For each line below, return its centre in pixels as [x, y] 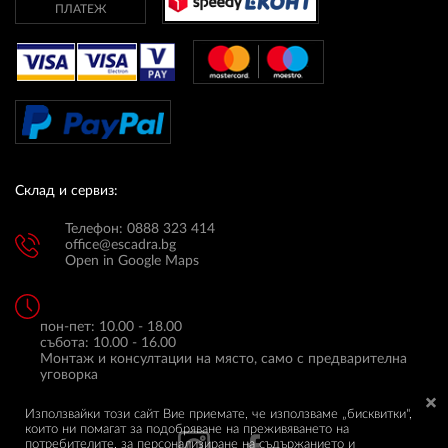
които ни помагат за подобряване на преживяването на [187, 429]
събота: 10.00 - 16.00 [108, 343]
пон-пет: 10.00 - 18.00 [111, 327]
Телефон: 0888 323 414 [140, 229]
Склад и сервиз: [66, 191]
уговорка [69, 375]
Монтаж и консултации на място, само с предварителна [223, 359]
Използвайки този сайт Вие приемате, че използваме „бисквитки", [218, 414]
